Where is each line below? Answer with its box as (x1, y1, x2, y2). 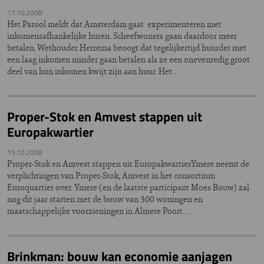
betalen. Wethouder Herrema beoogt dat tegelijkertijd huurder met (7, 41, 246, 54)
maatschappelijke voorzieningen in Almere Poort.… (7, 204, 192, 217)
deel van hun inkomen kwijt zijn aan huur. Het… (7, 65, 180, 77)
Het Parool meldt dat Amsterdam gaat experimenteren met (7, 18, 221, 30)
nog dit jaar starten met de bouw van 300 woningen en (7, 193, 203, 205)
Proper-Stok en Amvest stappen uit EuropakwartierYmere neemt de (7, 157, 249, 170)
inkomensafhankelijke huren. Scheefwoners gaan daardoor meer (7, 29, 237, 42)
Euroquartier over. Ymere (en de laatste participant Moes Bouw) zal (7, 181, 249, 193)
